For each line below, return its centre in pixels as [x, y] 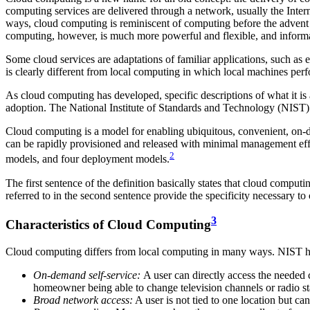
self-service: [115, 275]
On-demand [61, 275]
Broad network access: [83, 300]
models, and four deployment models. [88, 159]
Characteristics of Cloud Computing [108, 225]
